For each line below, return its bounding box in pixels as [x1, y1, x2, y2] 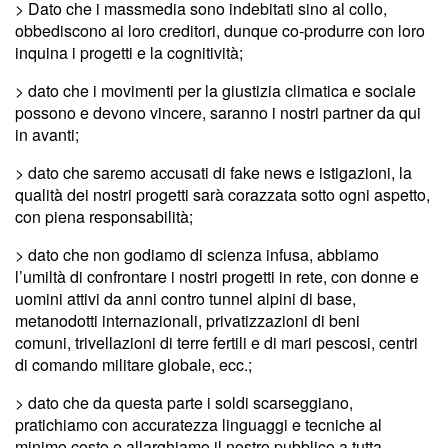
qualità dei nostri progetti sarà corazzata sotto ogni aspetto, [15, 182, 430, 206]
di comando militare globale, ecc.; [15, 352, 252, 376]
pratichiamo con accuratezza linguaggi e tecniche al [15, 412, 382, 436]
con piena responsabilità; [15, 204, 193, 228]
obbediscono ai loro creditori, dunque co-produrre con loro [15, 18, 425, 42]
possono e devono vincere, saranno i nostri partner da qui [15, 100, 421, 124]
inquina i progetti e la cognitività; [15, 40, 243, 64]
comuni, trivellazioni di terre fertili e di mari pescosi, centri [15, 330, 418, 354]
